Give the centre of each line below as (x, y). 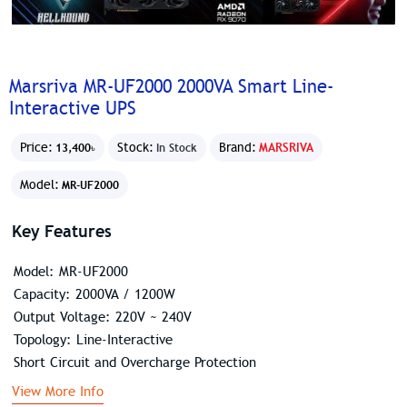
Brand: (238, 148)
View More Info (57, 391)
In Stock (177, 147)
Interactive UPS (73, 109)
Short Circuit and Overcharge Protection (134, 362)
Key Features (61, 231)
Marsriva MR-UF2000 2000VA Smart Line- (171, 87)
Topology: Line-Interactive (93, 339)
